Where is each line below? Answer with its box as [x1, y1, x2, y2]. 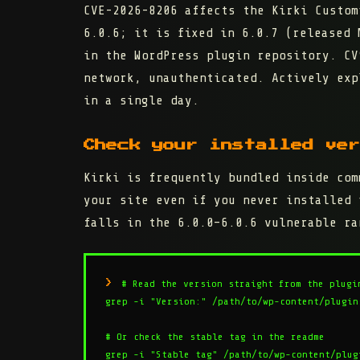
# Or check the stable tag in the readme [105, 331, 325, 343]
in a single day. [84, 93, 199, 108]
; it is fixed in [120, 26, 242, 41]
